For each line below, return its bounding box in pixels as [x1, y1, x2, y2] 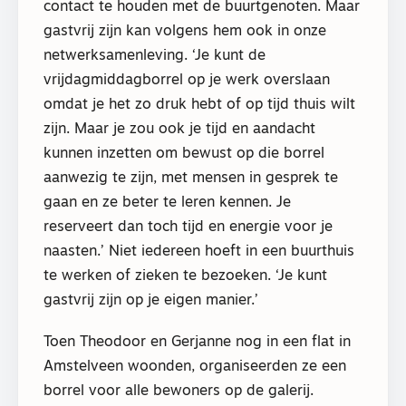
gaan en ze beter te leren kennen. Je [43, 195, 291, 210]
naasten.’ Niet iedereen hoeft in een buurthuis [43, 244, 354, 259]
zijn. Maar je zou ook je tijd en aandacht [43, 121, 315, 137]
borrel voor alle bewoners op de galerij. [43, 383, 314, 399]
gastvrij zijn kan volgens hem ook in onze [43, 24, 326, 39]
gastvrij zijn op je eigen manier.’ [43, 293, 258, 308]
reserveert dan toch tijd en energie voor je [43, 219, 333, 235]
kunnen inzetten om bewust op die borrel [43, 146, 324, 161]
